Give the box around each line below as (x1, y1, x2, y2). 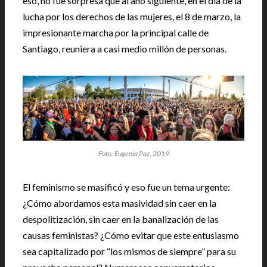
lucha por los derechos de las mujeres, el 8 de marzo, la (23, 11, 241, 22)
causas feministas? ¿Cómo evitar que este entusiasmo (23, 229, 239, 241)
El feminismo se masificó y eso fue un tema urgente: (23, 181, 230, 193)
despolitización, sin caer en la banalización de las (23, 213, 219, 225)
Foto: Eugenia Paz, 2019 (98, 148, 169, 158)
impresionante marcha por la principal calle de (23, 27, 209, 38)
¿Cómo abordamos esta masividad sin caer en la (23, 197, 216, 209)
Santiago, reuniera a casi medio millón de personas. (23, 43, 226, 54)
